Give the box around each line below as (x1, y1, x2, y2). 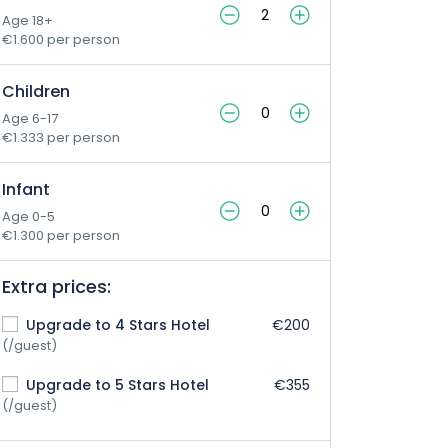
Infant (2, 178, 50, 201)
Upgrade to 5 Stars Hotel (22, 375, 209, 395)
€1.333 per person (2, 128, 120, 147)
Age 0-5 (2, 207, 55, 226)
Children (2, 80, 70, 103)
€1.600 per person (2, 30, 120, 49)
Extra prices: (2, 274, 111, 299)
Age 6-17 (2, 109, 58, 128)
